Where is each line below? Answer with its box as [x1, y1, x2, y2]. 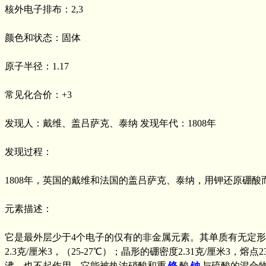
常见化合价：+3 [5, 89, 72, 100]
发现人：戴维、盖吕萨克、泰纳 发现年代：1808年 [5, 118, 216, 128]
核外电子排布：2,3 [5, 4, 83, 14]
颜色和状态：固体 [5, 32, 81, 43]
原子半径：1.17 [5, 61, 69, 71]
